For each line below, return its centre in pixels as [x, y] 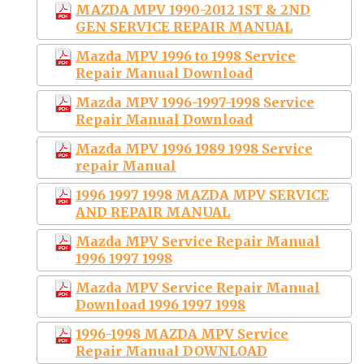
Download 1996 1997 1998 [160, 304]
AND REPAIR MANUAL [153, 212]
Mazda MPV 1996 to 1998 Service [186, 56]
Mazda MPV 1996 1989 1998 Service [194, 148]
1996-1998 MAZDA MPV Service [182, 334]
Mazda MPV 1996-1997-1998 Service [195, 102]
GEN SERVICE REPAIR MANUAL [184, 26]
